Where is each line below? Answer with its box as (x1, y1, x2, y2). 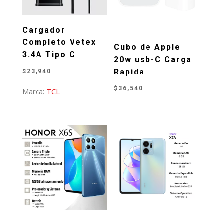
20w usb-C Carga (114, 54, 192, 64)
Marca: (22, 86, 46, 97)
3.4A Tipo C (22, 50, 75, 60)
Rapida (114, 67, 145, 76)
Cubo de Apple (114, 42, 181, 52)
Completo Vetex (22, 37, 96, 47)
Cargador (22, 25, 66, 35)
